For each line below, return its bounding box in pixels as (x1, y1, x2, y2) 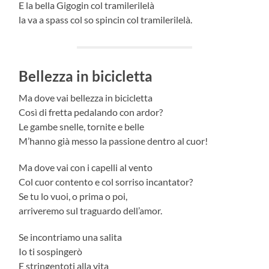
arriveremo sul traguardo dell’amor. (19, 204, 163, 216)
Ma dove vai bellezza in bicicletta (19, 91, 155, 103)
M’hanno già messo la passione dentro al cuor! (19, 134, 208, 147)
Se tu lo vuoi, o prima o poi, (19, 190, 130, 202)
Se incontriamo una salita (19, 231, 124, 243)
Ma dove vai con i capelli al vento (19, 161, 155, 173)
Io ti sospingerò (19, 245, 85, 257)
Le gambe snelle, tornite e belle (19, 120, 147, 132)
